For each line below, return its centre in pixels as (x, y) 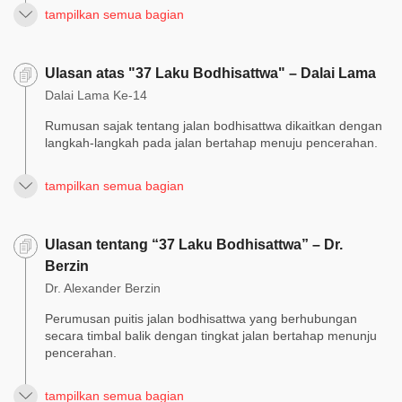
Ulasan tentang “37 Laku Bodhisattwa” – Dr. (194, 244)
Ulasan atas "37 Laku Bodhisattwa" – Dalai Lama (210, 73)
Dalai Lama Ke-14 (96, 95)
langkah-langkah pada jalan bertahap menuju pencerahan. (211, 142)
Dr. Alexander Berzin (103, 288)
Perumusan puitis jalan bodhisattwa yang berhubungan (201, 318)
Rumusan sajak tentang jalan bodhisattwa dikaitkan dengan (214, 125)
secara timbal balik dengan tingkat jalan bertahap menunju (211, 335)
